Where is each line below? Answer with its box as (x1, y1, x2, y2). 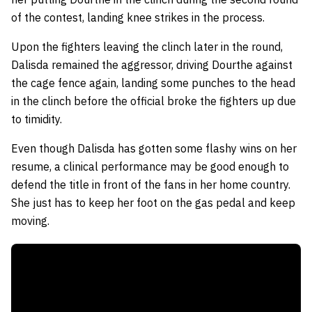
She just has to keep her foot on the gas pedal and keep (11, 195, 295, 210)
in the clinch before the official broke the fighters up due (11, 93, 296, 108)
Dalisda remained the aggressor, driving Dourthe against (11, 57, 292, 72)
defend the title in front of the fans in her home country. (11, 177, 290, 192)
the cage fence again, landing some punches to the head (11, 75, 295, 90)
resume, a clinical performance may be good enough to (11, 159, 289, 173)
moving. (11, 213, 49, 228)
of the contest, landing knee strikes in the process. (11, 10, 265, 24)
